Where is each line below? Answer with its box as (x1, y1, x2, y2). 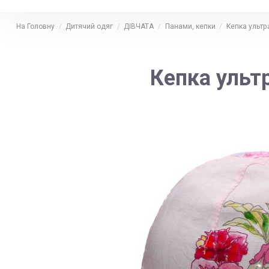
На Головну (16, 22, 55, 31)
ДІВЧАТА (124, 22, 154, 31)
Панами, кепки (165, 22, 216, 31)
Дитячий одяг (65, 22, 113, 31)
